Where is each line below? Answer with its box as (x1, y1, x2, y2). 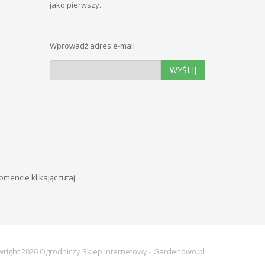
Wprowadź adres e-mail (49, 40, 135, 51)
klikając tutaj (31, 172, 75, 183)
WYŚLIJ (170, 64, 196, 76)
